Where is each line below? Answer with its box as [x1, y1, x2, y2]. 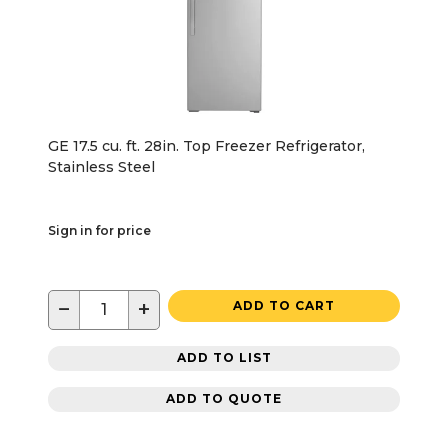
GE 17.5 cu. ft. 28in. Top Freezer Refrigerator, [48, 136, 365, 155]
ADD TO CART [233, 297, 335, 313]
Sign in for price [48, 222, 151, 238]
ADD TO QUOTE [166, 391, 282, 407]
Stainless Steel [48, 157, 155, 176]
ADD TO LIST [176, 350, 272, 366]
